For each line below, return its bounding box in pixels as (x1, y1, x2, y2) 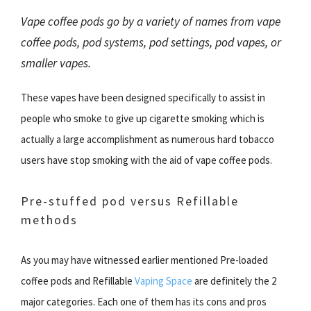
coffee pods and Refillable (21, 274, 135, 287)
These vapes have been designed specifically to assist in (21, 91, 265, 104)
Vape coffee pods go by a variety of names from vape (21, 14, 280, 29)
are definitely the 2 (192, 274, 276, 287)
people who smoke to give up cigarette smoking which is (21, 112, 264, 125)
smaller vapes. (21, 56, 91, 71)
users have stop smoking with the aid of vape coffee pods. (21, 153, 272, 167)
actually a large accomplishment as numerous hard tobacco (21, 133, 274, 146)
